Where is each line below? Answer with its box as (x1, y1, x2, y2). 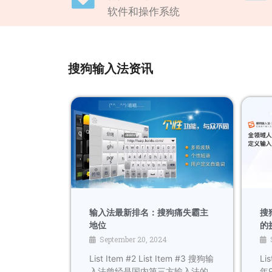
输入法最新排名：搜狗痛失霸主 (89, 207, 208, 217)
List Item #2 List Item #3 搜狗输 (89, 253, 214, 263)
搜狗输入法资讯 (68, 61, 153, 76)
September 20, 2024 (99, 234, 167, 244)
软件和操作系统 (107, 5, 180, 18)
